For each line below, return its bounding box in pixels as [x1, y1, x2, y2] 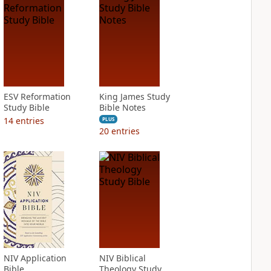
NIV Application [3, 252, 67, 264]
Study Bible [3, 102, 50, 113]
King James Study [99, 91, 170, 102]
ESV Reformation [3, 91, 71, 102]
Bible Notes [99, 102, 146, 113]
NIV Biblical [99, 252, 146, 264]
